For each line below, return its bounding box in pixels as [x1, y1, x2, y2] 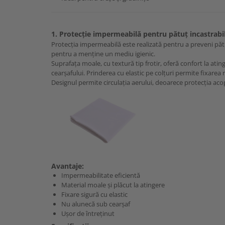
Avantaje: [51, 161, 84, 171]
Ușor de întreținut [61, 209, 115, 218]
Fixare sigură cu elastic [61, 190, 128, 199]
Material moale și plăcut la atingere [61, 180, 165, 190]
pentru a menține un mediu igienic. [51, 49, 155, 59]
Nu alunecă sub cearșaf [61, 199, 130, 209]
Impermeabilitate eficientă [61, 171, 140, 180]
